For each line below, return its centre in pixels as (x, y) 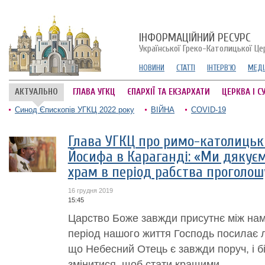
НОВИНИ (152, 68)
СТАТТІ (186, 68)
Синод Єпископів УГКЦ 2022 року (75, 110)
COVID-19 (209, 110)
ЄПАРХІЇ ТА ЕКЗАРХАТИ (169, 92)
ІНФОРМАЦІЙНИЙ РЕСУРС (195, 38)
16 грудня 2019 (90, 190)
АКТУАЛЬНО (36, 92)
